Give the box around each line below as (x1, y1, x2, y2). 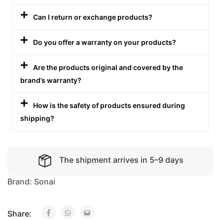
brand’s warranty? (20, 75, 81, 84)
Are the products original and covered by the (33, 63, 184, 72)
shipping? (20, 113, 54, 122)
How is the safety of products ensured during (33, 101, 185, 110)
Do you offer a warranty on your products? (33, 37, 177, 46)
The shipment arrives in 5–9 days (59, 155, 184, 165)
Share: (7, 208, 34, 219)
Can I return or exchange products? (33, 12, 153, 21)
